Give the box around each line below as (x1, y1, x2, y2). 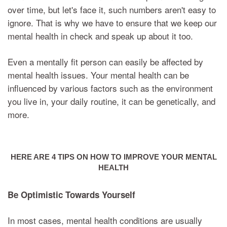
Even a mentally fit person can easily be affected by (8, 55, 203, 68)
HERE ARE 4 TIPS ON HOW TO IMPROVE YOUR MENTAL (10, 152, 217, 161)
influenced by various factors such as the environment (8, 81, 213, 94)
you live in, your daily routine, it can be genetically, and (8, 94, 215, 107)
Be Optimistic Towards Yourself (8, 188, 135, 201)
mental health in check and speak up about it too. (8, 29, 193, 42)
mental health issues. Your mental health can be (8, 68, 189, 81)
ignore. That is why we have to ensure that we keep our (8, 16, 217, 29)
